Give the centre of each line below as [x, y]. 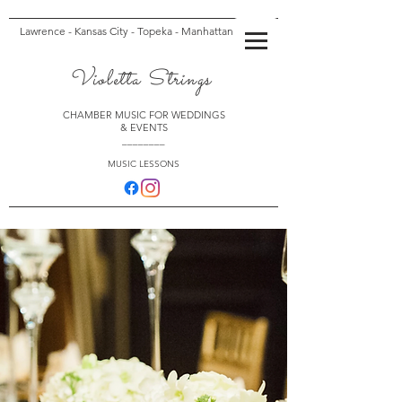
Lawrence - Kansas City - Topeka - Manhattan [127, 31]
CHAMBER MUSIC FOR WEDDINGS [144, 115]
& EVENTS [144, 127]
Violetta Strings [140, 80]
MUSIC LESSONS [144, 164]
